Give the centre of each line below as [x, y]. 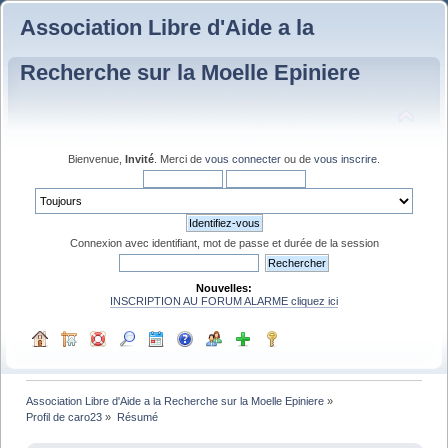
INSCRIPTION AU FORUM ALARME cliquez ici [224, 300]
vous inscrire [345, 158]
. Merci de [179, 158]
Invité [139, 158]
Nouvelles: [224, 287]
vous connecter [243, 158]
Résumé [137, 416]
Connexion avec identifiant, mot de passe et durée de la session [224, 242]
